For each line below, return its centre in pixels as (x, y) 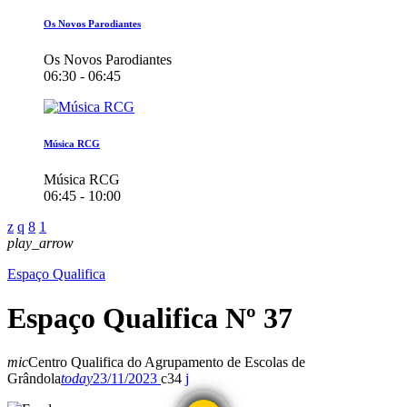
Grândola (34, 379)
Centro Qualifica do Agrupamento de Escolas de (167, 362)
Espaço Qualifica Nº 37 (150, 318)
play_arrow (40, 243)
